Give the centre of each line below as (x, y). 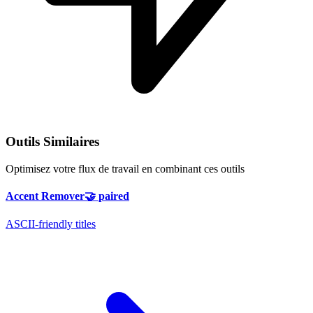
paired (114, 196)
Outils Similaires (52, 142)
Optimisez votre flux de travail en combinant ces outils (125, 169)
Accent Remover (45, 196)
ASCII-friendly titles (51, 224)
